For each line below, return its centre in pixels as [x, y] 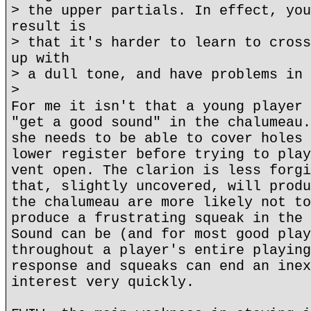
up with [40, 59]
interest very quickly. [103, 282]
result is [49, 27]
